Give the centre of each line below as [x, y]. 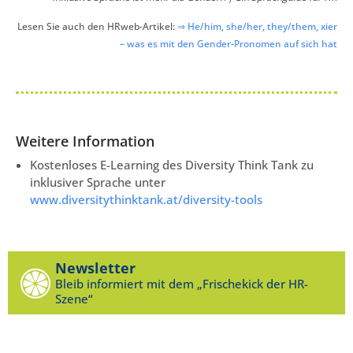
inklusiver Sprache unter [98, 182]
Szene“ [74, 299]
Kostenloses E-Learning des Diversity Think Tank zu [172, 165]
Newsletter [95, 268]
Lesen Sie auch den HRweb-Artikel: [97, 26]
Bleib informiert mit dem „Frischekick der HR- [182, 284]
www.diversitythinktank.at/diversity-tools [146, 200]
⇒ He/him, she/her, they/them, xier [257, 26]
